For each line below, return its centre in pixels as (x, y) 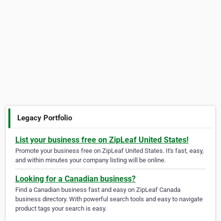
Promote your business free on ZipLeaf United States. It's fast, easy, (110, 151)
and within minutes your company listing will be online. (91, 160)
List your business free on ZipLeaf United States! (102, 140)
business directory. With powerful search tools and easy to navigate (109, 199)
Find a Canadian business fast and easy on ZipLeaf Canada (98, 190)
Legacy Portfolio (45, 118)
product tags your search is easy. (61, 209)
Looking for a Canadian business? (75, 179)
